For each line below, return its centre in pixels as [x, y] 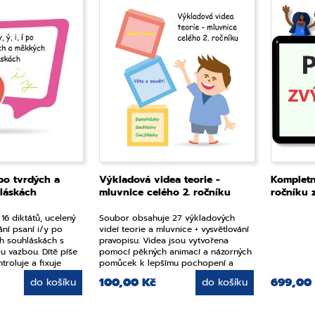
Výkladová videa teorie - [160, 180]
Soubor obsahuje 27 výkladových [167, 218]
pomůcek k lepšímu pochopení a [167, 263]
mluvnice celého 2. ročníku [165, 192]
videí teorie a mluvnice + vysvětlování [174, 229]
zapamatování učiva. [140, 274]
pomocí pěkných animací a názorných [176, 252]
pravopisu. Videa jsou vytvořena [164, 240]
